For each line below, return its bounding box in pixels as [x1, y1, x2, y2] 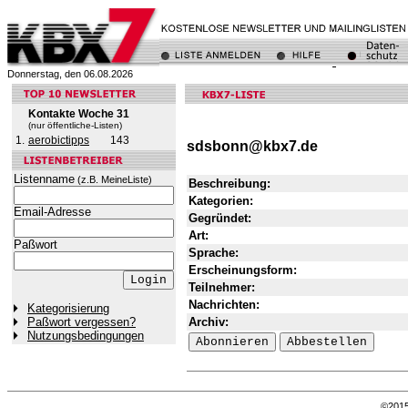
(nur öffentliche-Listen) [28, 120, 122, 130]
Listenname [14, 172, 75, 186]
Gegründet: [189, 210, 251, 225]
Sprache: [189, 245, 239, 260]
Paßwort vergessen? [27, 315, 136, 330]
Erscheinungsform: [189, 262, 297, 277]
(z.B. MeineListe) [75, 174, 152, 185]
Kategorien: [189, 193, 253, 208]
